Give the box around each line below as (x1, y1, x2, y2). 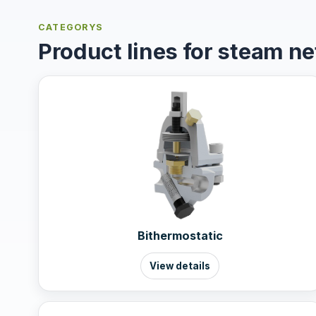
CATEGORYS (38, 22, 104, 33)
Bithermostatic (137, 228, 223, 243)
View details (150, 260, 211, 272)
